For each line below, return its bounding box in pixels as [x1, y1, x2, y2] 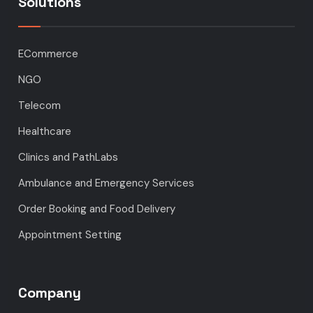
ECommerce [18, 47, 79, 61]
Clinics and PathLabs [18, 150, 119, 165]
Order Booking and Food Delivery [18, 202, 176, 217]
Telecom [18, 99, 61, 113]
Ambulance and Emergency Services [18, 176, 195, 191]
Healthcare [18, 124, 72, 139]
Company [18, 284, 82, 303]
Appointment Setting [18, 228, 122, 242]
